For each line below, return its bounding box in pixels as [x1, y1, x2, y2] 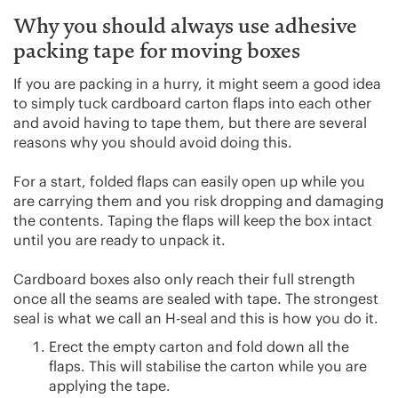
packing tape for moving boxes [13, 41, 300, 63]
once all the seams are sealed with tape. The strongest [13, 289, 378, 307]
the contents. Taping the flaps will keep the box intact [13, 211, 372, 229]
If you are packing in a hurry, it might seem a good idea [13, 74, 381, 92]
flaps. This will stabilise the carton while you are [49, 356, 367, 375]
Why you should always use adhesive [13, 16, 357, 38]
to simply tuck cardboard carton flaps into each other [13, 93, 371, 112]
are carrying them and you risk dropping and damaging [13, 191, 384, 210]
